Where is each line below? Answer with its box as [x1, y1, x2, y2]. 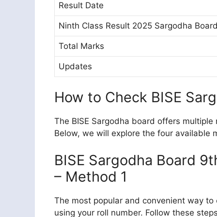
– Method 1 [54, 168, 127, 185]
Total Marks [59, 41, 104, 51]
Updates [59, 61, 92, 71]
